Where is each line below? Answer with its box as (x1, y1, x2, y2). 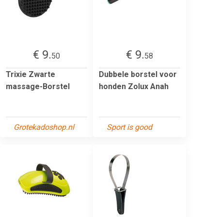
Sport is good (107, 122, 152, 132)
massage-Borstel (6, 81, 70, 91)
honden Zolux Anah (99, 81, 169, 91)
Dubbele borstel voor (99, 69, 177, 79)
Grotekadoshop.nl (14, 122, 74, 132)
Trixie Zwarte (6, 69, 55, 79)
